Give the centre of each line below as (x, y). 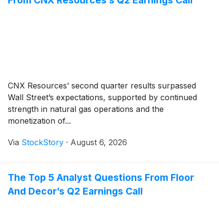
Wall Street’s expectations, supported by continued (102, 97)
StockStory (43, 142)
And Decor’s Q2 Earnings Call (75, 191)
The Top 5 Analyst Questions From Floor (101, 177)
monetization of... (39, 120)
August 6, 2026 (99, 142)
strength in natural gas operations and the (86, 109)
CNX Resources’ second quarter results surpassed (102, 85)
